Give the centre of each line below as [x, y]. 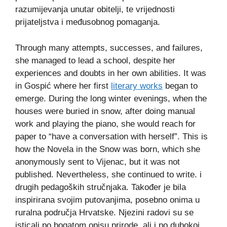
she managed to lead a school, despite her [95, 60]
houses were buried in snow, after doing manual [105, 111]
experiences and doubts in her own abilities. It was [111, 73]
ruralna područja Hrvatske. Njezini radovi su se [104, 212]
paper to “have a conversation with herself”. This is [111, 136]
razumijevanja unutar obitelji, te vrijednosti [95, 10]
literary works [137, 86]
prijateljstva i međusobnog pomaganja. [88, 22]
